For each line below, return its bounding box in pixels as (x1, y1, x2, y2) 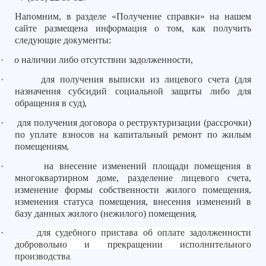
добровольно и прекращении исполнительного (15, 239, 251, 250)
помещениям (15, 141, 67, 151)
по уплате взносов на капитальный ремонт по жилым (15, 129, 251, 140)
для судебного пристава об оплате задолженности (36, 227, 252, 238)
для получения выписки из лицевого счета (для (41, 74, 251, 84)
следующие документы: (15, 35, 111, 46)
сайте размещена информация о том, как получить (15, 23, 251, 34)
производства (15, 251, 70, 262)
